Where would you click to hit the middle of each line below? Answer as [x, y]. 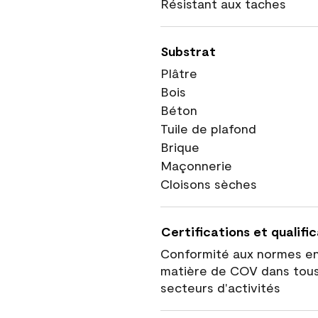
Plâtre [179, 73]
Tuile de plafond [208, 128]
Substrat [188, 51]
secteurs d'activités [220, 287]
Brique [180, 147]
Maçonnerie [196, 165]
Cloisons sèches [209, 184]
